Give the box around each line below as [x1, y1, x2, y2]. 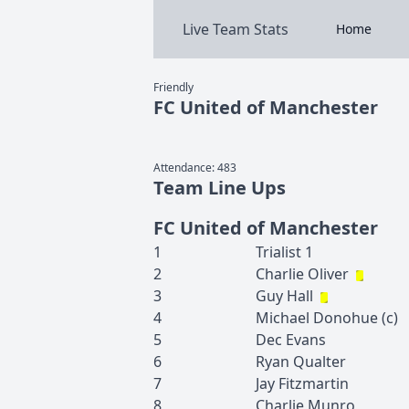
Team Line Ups [153, 175, 286, 200]
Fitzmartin [278, 373, 349, 393]
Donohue [313, 308, 378, 328]
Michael [256, 308, 309, 328]
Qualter [293, 351, 346, 372]
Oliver [308, 264, 349, 284]
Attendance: [153, 160, 217, 175]
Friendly [153, 79, 194, 95]
